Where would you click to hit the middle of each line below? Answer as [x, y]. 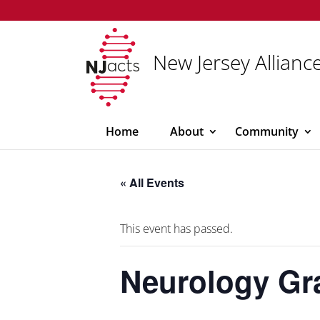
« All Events [152, 182]
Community [267, 131]
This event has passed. [176, 229]
